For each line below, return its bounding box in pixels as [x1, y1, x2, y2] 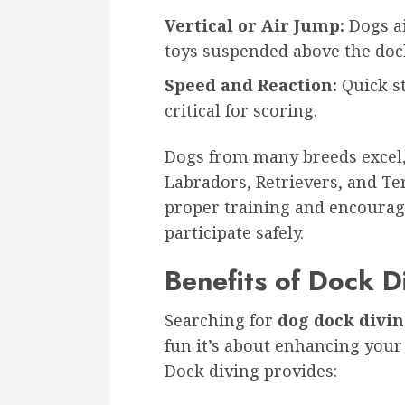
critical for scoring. [165, 99, 317, 121]
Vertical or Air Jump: [165, 14, 344, 36]
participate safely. [165, 221, 304, 243]
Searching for [165, 308, 278, 331]
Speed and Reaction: [165, 73, 337, 96]
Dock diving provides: [165, 359, 337, 381]
